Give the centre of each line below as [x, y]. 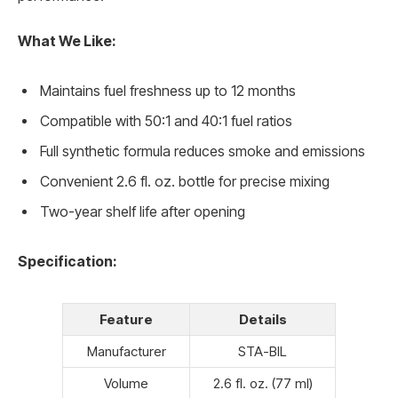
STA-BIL [263, 351]
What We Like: [67, 42]
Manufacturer [126, 351]
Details [263, 319]
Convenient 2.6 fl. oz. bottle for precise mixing [185, 181]
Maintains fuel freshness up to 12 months [168, 91]
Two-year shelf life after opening [143, 211]
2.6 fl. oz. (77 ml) [263, 383]
